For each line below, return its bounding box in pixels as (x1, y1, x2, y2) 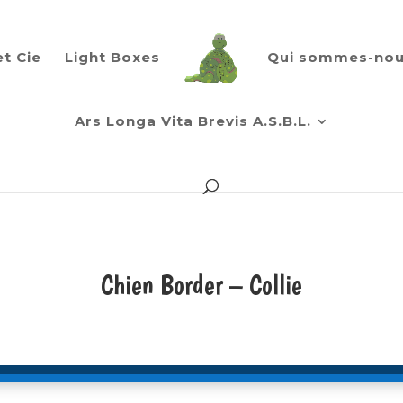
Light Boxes (65, 49, 161, 66)
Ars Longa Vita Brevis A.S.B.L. (74, 112, 311, 130)
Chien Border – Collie (101, 269, 302, 300)
